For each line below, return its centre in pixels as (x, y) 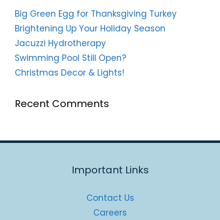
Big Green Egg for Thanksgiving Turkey (96, 14)
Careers (110, 213)
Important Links (110, 170)
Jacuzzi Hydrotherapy (60, 43)
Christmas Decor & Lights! (69, 73)
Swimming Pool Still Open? (70, 58)
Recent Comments (62, 104)
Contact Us (110, 198)
